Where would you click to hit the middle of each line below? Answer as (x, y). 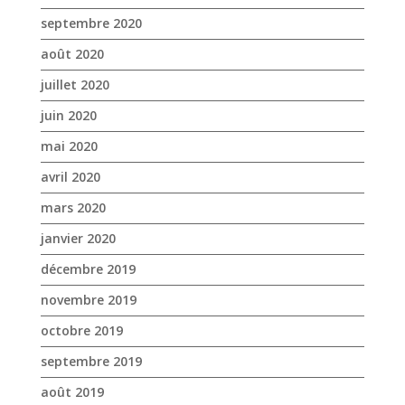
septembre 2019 (91, 219)
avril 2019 (70, 372)
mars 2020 (73, 65)
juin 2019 (68, 311)
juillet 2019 (75, 280)
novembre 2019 (88, 157)
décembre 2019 (88, 127)
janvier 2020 (78, 96)
